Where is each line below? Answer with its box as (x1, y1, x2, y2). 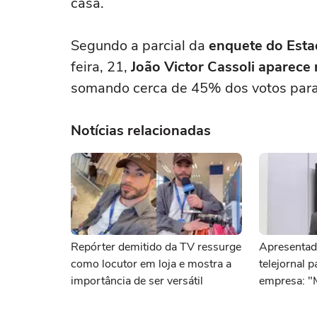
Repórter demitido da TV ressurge (71, 239, 241, 255)
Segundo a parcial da (71, 36, 209, 55)
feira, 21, (71, 57, 131, 76)
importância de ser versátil (71, 273, 203, 289)
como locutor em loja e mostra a (71, 256, 231, 272)
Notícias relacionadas (71, 121, 211, 140)
